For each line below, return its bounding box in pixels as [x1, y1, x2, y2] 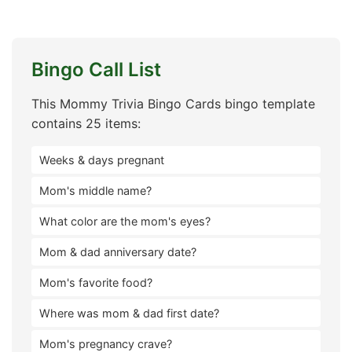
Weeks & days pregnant [39, 153, 164, 167]
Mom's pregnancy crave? [39, 337, 172, 350]
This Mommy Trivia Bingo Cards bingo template [31, 96, 315, 112]
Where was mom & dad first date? [39, 306, 219, 320]
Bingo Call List [31, 58, 161, 81]
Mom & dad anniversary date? [39, 245, 196, 258]
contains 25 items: [31, 115, 141, 131]
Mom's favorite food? [39, 276, 152, 289]
